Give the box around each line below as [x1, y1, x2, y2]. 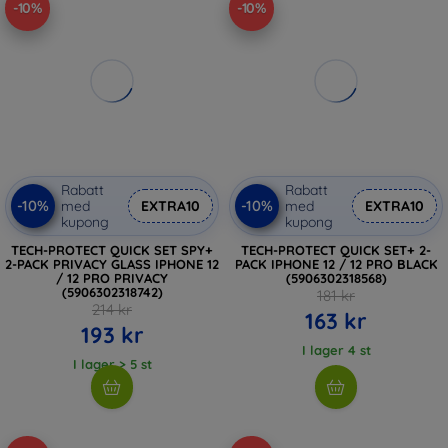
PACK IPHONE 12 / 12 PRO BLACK [234, 255, 438, 272]
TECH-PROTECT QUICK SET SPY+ [11, 241, 213, 258]
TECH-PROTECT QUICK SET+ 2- [241, 241, 431, 258]
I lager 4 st [301, 341, 371, 358]
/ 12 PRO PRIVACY [56, 269, 168, 286]
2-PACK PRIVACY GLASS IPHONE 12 [5, 255, 219, 272]
